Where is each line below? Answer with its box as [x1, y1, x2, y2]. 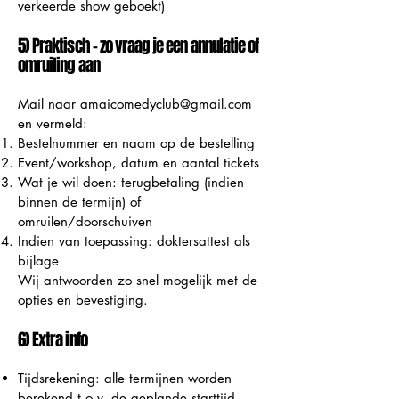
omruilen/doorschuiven [18, 212, 152, 230]
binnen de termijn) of [18, 192, 141, 210]
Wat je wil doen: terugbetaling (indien [18, 173, 244, 191]
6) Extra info [18, 326, 87, 352]
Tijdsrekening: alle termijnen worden [18, 369, 232, 387]
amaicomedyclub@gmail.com [80, 94, 252, 112]
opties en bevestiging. [18, 290, 148, 308]
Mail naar [18, 94, 80, 112]
